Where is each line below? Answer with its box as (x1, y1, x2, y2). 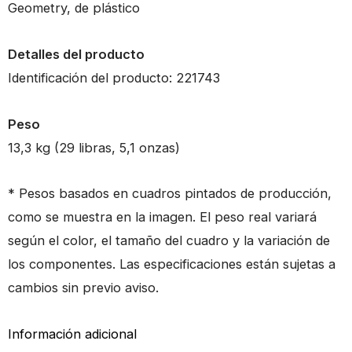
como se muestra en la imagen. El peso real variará (8, 209, 317, 225)
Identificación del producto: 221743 (8, 69, 220, 86)
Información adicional (8, 326, 137, 343)
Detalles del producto (8, 46, 145, 62)
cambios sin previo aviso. (8, 280, 159, 296)
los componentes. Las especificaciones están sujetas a (8, 256, 335, 273)
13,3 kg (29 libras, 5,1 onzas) (8, 139, 180, 156)
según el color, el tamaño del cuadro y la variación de (8, 233, 330, 249)
